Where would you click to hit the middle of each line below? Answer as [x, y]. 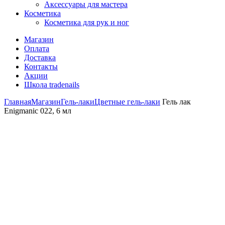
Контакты [41, 67]
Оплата [37, 48]
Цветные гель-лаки [127, 102]
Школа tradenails [52, 85]
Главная [18, 102]
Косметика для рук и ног [87, 22]
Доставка [40, 58]
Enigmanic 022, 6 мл [38, 111]
